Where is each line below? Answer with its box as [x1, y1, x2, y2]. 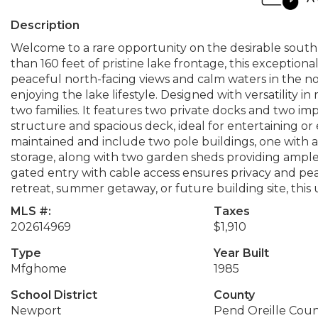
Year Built [213, 246, 269, 260]
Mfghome [11, 262, 67, 275]
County [213, 288, 255, 302]
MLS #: [11, 204, 51, 218]
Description [11, 18, 79, 32]
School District [11, 288, 97, 302]
